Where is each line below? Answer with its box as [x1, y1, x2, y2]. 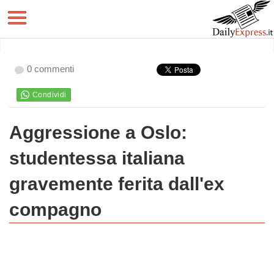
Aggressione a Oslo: [9, 122, 187, 143]
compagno [9, 199, 102, 220]
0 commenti [27, 64, 74, 74]
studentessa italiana [9, 148, 185, 168]
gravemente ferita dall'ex [9, 174, 224, 194]
